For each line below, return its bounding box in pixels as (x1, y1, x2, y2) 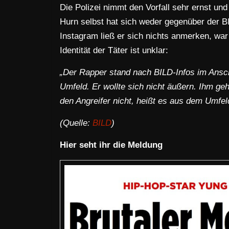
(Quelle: (60, 118, 93, 128)
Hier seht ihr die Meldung (60, 140, 163, 150)
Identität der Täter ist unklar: (60, 45, 168, 55)
